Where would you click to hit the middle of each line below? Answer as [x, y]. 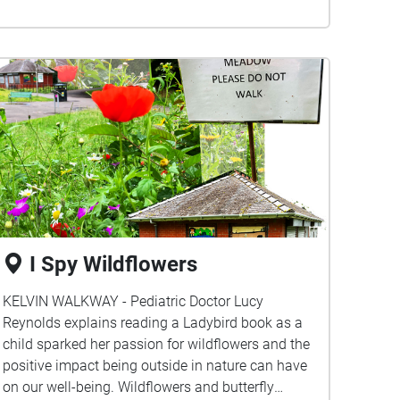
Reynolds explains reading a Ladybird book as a [152, 323]
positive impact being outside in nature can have [154, 366]
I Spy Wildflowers [113, 264]
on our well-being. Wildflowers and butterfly [138, 387]
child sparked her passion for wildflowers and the [156, 344]
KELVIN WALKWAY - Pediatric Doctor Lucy [133, 301]
